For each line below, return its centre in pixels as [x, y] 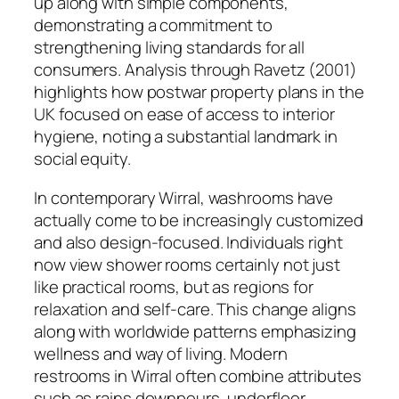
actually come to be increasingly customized [199, 220]
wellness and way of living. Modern [161, 353]
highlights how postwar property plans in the [199, 92]
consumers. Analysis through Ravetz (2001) [195, 70]
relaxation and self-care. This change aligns [195, 309]
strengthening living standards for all [170, 48]
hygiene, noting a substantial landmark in [186, 137]
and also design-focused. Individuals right [188, 242]
